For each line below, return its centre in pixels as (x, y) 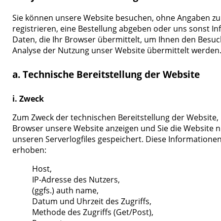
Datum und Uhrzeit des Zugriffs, (92, 201)
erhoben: (30, 150)
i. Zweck (28, 99)
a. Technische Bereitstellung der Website (106, 75)
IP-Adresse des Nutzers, (76, 179)
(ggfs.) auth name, (66, 190)
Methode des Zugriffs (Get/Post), (93, 212)
